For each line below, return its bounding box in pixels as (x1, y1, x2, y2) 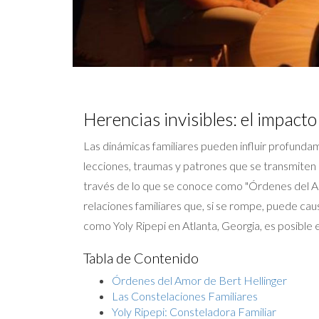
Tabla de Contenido (83, 249, 199, 266)
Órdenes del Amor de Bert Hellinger (112, 273, 287, 287)
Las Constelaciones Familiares (112, 289, 258, 303)
